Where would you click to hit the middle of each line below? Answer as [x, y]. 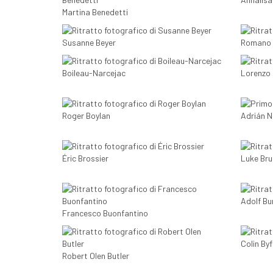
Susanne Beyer [89, 43]
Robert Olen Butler [96, 256]
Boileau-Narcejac [94, 73]
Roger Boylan [86, 116]
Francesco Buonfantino [105, 213]
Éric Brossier [85, 158]
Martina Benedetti [95, 12]
